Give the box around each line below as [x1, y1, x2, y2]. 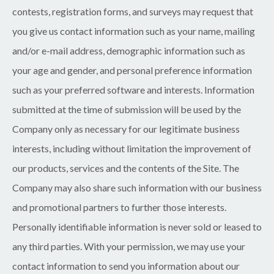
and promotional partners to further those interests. [12, 201, 226, 213]
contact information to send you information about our [12, 260, 240, 272]
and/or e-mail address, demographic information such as [12, 45, 245, 57]
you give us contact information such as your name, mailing [12, 25, 255, 37]
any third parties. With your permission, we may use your [12, 240, 245, 253]
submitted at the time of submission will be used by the [12, 103, 241, 116]
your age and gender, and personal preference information [12, 64, 252, 76]
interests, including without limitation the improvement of [12, 143, 251, 155]
